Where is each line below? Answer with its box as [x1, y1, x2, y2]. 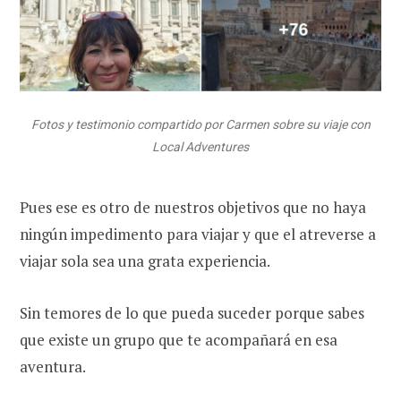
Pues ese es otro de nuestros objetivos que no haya [20, 197, 366, 218]
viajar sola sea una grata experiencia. [20, 251, 270, 272]
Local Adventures [152, 140, 249, 155]
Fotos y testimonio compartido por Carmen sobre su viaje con [30, 117, 371, 132]
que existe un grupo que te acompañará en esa [20, 329, 337, 351]
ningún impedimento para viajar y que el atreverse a [20, 224, 376, 245]
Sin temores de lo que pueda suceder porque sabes [20, 303, 364, 324]
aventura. [20, 356, 89, 378]
